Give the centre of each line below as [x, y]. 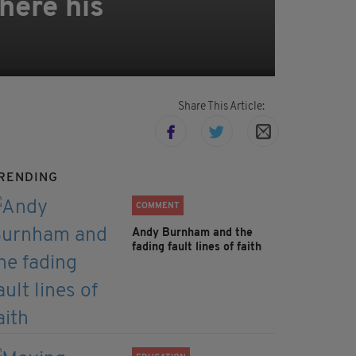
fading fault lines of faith [197, 248]
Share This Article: [221, 107]
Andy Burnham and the [192, 234]
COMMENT [158, 207]
